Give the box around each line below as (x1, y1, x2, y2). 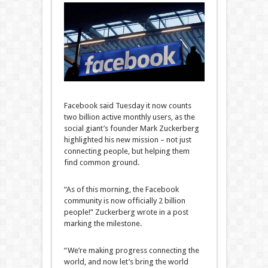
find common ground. (63, 158, 139, 167)
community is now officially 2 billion (63, 196, 185, 206)
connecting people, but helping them (63, 147, 190, 156)
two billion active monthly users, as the (63, 112, 195, 122)
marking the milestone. (63, 219, 142, 229)
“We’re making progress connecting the (63, 246, 199, 255)
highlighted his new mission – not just (63, 135, 191, 145)
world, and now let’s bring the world (63, 257, 188, 267)
